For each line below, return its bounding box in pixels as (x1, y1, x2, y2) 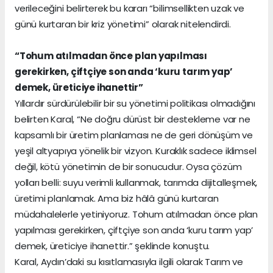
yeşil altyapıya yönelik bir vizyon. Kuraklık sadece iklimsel (15, 144, 257, 158)
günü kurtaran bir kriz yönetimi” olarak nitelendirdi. (15, 18, 231, 31)
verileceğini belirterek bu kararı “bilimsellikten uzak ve (15, 2, 245, 15)
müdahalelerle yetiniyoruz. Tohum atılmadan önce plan (15, 208, 258, 221)
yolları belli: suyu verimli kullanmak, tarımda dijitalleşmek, (15, 176, 258, 190)
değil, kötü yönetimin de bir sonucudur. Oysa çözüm (15, 160, 242, 174)
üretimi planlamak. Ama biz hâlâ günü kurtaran (15, 192, 219, 205)
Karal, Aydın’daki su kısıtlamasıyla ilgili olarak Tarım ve (15, 255, 243, 269)
